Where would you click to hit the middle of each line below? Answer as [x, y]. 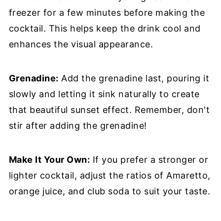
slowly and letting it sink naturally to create [104, 94]
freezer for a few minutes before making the [107, 12]
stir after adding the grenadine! [78, 125]
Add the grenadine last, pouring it [134, 78]
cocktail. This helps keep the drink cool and [105, 28]
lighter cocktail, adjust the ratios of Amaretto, [110, 175]
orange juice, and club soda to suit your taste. [110, 191]
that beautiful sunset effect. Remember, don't [109, 110]
